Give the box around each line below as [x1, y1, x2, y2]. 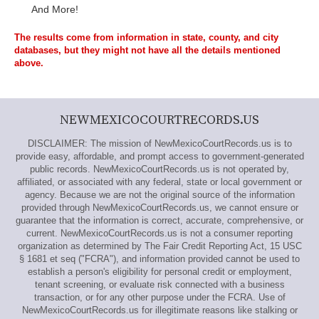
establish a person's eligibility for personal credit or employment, [27, 266, 292, 277]
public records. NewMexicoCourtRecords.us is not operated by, [30, 164, 289, 174]
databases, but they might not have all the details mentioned [14, 45, 281, 56]
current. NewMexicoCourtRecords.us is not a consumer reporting [26, 228, 293, 239]
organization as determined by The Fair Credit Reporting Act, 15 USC [17, 241, 302, 251]
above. [14, 58, 43, 68]
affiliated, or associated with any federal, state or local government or [17, 177, 302, 187]
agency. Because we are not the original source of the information [24, 189, 295, 200]
